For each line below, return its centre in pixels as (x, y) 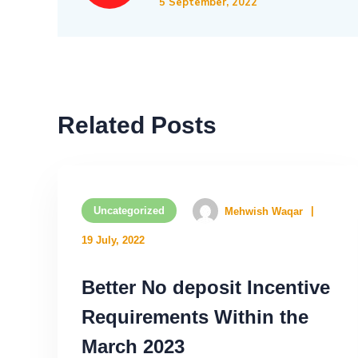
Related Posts (137, 125)
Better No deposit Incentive (206, 288)
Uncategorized (129, 211)
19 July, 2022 (113, 241)
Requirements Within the (195, 317)
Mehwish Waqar (264, 211)
